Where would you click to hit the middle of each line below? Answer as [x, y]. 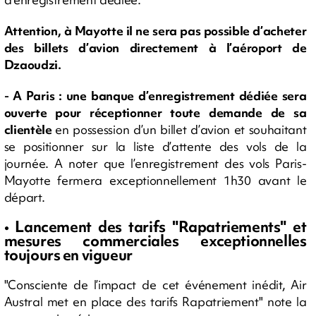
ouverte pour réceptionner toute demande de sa [155, 112]
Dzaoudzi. [32, 64]
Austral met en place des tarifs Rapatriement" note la [155, 301]
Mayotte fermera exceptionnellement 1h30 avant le [155, 180]
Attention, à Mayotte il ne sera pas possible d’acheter [155, 30]
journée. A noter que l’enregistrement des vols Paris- [155, 163]
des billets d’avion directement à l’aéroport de [155, 47]
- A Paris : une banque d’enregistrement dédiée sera [155, 95]
